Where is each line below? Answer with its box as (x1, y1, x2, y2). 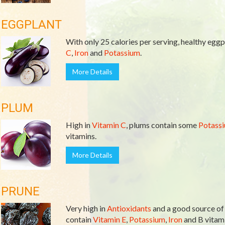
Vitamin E (92, 214, 126, 224)
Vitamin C (91, 120, 126, 130)
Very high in (65, 203, 107, 213)
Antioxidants (106, 203, 151, 213)
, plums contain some (126, 120, 198, 130)
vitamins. (65, 131, 96, 141)
